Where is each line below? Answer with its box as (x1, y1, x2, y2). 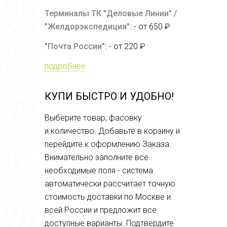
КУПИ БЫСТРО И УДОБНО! (45, 90, 174, 102)
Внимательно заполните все (45, 153, 148, 162)
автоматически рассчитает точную (45, 179, 175, 188)
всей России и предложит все (45, 205, 157, 215)
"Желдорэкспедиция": (45, 22, 134, 31)
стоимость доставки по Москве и (45, 192, 171, 202)
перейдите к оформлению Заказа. (45, 139, 171, 149)
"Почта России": (45, 42, 107, 51)
